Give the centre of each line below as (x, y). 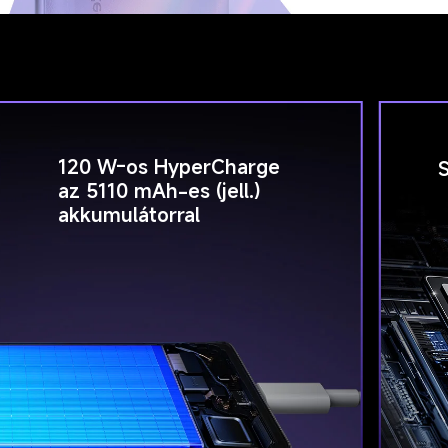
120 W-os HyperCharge (172, 167)
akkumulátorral (129, 215)
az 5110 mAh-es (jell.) (163, 191)
